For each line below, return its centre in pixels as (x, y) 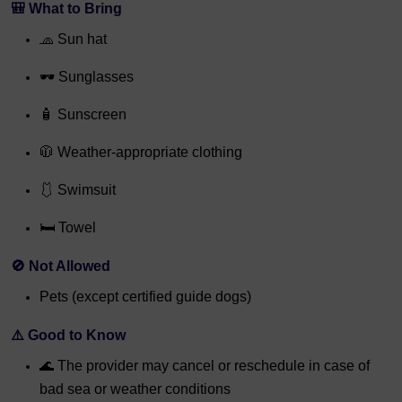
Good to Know (77, 335)
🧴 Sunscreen (83, 114)
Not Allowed (70, 266)
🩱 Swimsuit (78, 189)
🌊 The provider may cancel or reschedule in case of (205, 365)
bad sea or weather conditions (135, 389)
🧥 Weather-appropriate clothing (141, 152)
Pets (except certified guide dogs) (145, 296)
